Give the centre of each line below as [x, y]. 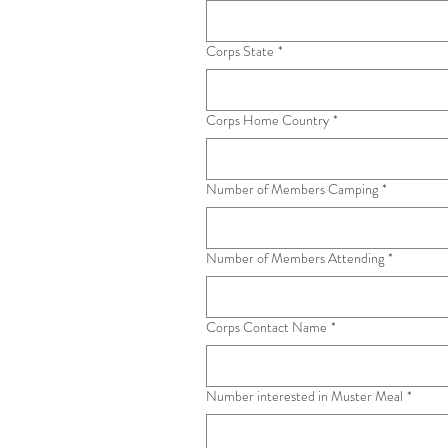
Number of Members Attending [295, 258]
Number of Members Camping [292, 189]
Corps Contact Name [266, 327]
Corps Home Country [267, 120]
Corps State [240, 51]
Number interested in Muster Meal [304, 396]
